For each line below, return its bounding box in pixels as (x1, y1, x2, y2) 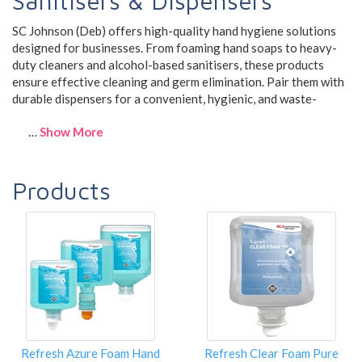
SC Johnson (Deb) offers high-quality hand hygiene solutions (12, 23, 336, 38)
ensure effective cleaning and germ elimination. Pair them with (12, 74, 344, 89)
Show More (40, 124, 103, 139)
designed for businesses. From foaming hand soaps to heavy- (12, 40, 337, 55)
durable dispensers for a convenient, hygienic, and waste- (12, 90, 317, 106)
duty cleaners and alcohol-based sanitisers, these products (12, 57, 324, 72)
